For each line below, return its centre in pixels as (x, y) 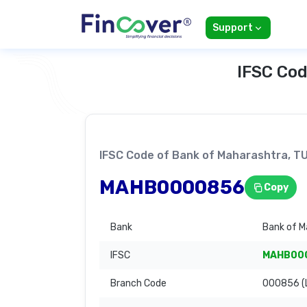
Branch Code (138, 284)
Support (233, 28)
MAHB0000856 (172, 187)
